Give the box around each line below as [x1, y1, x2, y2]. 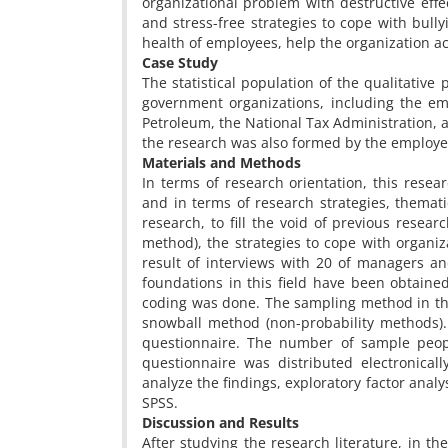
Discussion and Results [142, 413, 299, 432]
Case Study [142, 53, 218, 72]
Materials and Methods [142, 153, 301, 172]
